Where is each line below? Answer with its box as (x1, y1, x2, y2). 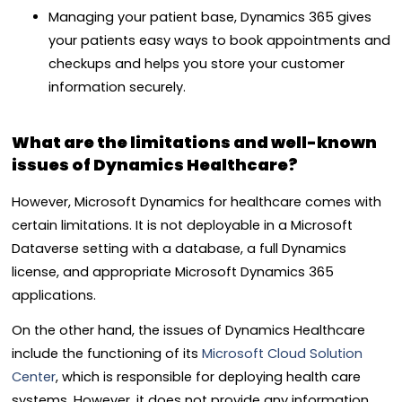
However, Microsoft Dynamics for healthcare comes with (12, 193, 381, 212)
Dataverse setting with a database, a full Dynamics (12, 240, 346, 258)
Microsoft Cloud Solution (202, 344, 363, 363)
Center (12, 367, 56, 386)
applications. (12, 286, 96, 305)
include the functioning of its (12, 344, 202, 363)
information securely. (48, 77, 186, 96)
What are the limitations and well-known (12, 131, 377, 154)
